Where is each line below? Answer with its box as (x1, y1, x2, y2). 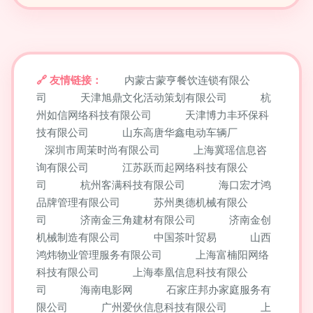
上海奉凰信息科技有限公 (133, 266, 248, 278)
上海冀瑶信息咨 (194, 144, 267, 156)
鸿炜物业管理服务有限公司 (36, 249, 162, 261)
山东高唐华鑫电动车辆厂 (122, 126, 238, 138)
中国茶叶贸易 (154, 231, 217, 243)
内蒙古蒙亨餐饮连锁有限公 (124, 74, 250, 86)
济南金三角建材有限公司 (80, 214, 196, 226)
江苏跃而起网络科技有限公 (122, 161, 248, 173)
